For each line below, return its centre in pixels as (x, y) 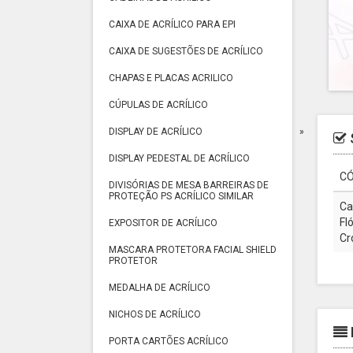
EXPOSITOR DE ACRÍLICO (163, 223)
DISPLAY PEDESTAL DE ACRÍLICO (179, 158)
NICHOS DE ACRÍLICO (155, 314)
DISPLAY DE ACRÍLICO (156, 132)
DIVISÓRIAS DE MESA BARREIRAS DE (189, 185)
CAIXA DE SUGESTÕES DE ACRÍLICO (186, 51)
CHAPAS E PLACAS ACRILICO (171, 78)
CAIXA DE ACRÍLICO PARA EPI (172, 24)
